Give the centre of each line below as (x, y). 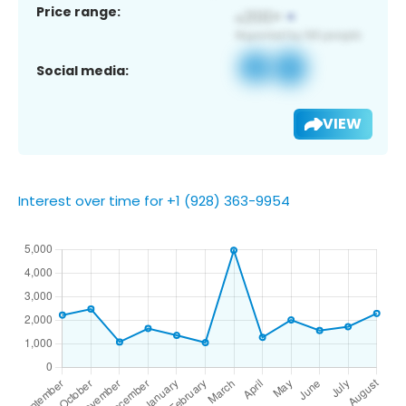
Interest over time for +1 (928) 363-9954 (154, 200)
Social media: (82, 70)
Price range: (78, 11)
